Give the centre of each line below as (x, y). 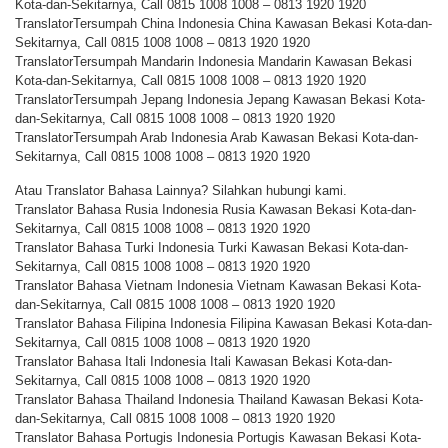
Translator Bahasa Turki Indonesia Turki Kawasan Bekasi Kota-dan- (211, 247)
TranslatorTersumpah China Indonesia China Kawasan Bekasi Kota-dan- (223, 24)
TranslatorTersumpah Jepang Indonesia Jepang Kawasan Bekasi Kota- (220, 100)
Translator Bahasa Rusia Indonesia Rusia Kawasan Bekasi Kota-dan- (215, 209)
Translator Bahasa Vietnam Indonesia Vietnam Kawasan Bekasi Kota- (218, 285)
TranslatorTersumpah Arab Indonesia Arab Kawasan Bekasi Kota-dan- (216, 138)
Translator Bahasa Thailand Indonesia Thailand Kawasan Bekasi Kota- (219, 399)
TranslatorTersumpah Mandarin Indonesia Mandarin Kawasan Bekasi (213, 62)
